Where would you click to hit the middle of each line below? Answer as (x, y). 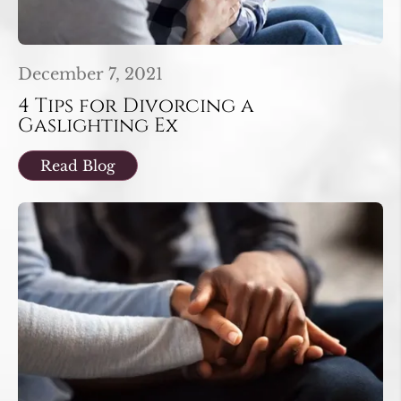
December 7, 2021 (90, 74)
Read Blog (78, 165)
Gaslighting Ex (98, 125)
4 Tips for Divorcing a (136, 106)
